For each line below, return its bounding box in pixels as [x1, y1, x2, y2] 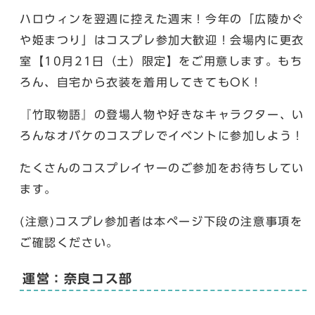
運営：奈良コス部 [22, 272, 133, 285]
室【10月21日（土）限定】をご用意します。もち [20, 55, 303, 67]
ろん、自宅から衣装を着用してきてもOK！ [20, 76, 263, 88]
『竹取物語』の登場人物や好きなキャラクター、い [20, 108, 304, 120]
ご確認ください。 [20, 236, 119, 248]
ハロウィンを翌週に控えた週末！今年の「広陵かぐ [20, 13, 304, 25]
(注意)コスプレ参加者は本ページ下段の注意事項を [20, 215, 303, 227]
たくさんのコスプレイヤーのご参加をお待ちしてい [20, 162, 304, 174]
